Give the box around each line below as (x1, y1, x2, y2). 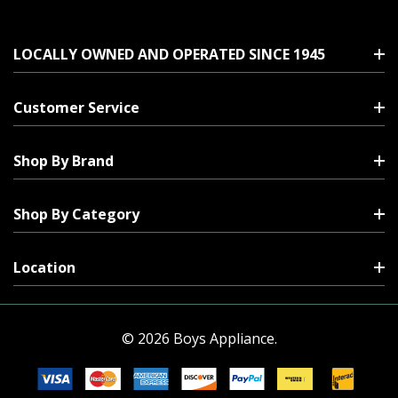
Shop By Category (13, 203, 139, 224)
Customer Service (13, 97, 139, 117)
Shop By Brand (13, 150, 114, 171)
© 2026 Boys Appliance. (121, 328, 277, 348)
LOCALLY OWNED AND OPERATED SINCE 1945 (13, 44, 325, 64)
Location (13, 257, 76, 277)
